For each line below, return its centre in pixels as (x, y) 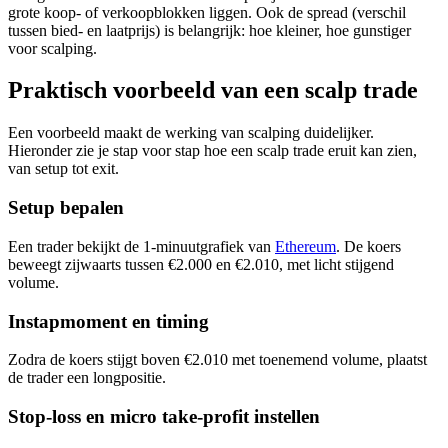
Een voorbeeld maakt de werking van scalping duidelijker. (191, 133)
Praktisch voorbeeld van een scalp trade (213, 90)
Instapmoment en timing (108, 321)
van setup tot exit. (63, 169)
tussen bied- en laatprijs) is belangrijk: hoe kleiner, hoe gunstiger (209, 30)
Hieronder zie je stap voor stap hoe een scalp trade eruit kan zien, (212, 151)
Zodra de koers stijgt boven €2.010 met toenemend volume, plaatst (217, 360)
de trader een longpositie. (87, 378)
